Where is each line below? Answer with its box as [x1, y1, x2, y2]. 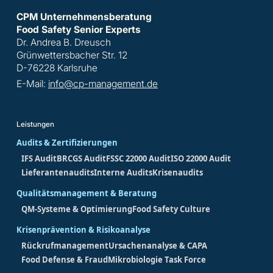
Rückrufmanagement [21, 239, 108, 251]
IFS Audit [21, 152, 57, 164]
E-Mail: [16, 78, 48, 90]
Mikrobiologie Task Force [107, 254, 206, 266]
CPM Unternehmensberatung [16, 11, 152, 23]
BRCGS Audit [56, 152, 106, 164]
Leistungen [16, 120, 54, 129]
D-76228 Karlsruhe [16, 62, 97, 74]
